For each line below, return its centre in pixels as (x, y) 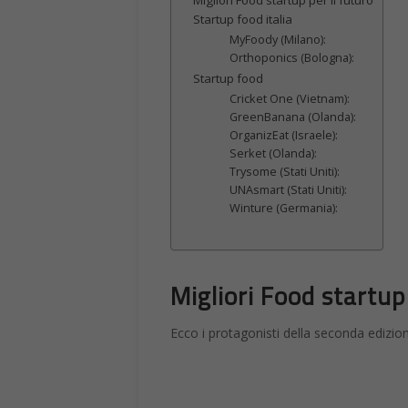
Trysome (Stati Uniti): (284, 172)
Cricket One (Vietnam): (289, 99)
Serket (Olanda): (273, 154)
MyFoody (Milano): (277, 40)
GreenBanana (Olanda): (292, 117)
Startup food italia (243, 20)
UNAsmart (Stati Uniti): (288, 190)
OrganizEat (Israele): (283, 136)
